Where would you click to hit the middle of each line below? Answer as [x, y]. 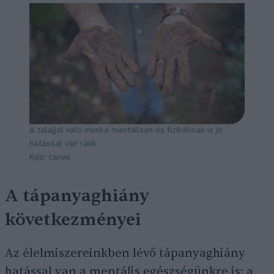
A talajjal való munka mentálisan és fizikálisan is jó [126, 131]
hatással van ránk [63, 144]
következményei [73, 220]
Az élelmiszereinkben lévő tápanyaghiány [125, 254]
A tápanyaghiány [77, 196]
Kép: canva [50, 158]
